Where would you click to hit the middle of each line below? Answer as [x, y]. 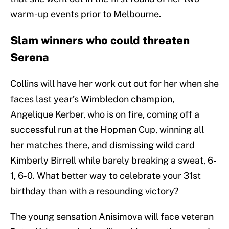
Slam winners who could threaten [100, 41]
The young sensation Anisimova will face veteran [112, 217]
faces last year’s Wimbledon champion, [92, 99]
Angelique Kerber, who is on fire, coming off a [105, 114]
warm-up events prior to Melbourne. [86, 14]
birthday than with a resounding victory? [94, 191]
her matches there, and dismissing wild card [102, 145]
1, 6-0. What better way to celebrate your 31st [106, 176]
